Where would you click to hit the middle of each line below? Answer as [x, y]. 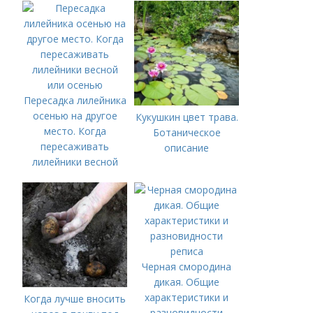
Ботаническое [187, 132]
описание [187, 148]
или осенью [75, 177]
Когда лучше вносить [75, 299]
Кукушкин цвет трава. [187, 117]
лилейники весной [75, 162]
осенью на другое [75, 116]
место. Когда [75, 131]
